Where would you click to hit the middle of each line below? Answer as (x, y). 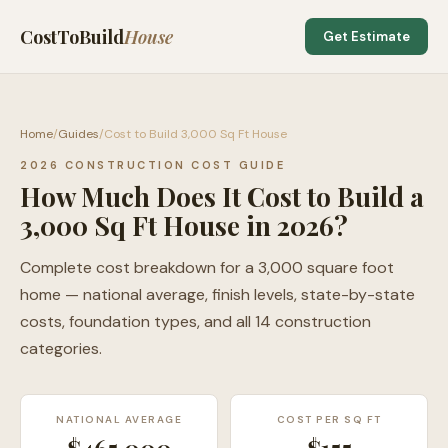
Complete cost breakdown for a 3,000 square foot (207, 267)
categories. (61, 348)
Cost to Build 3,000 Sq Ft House (195, 134)
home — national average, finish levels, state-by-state (217, 294)
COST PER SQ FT (329, 419)
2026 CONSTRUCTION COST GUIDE (152, 165)
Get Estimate (366, 36)
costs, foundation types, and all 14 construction (195, 321)
